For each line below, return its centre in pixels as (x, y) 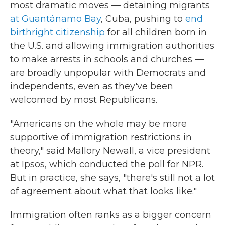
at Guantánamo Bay (55, 19)
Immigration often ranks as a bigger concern (111, 215)
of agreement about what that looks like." (103, 191)
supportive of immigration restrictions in (101, 137)
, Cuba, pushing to (143, 19)
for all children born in (156, 32)
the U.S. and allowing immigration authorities (112, 46)
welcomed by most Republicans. (84, 100)
